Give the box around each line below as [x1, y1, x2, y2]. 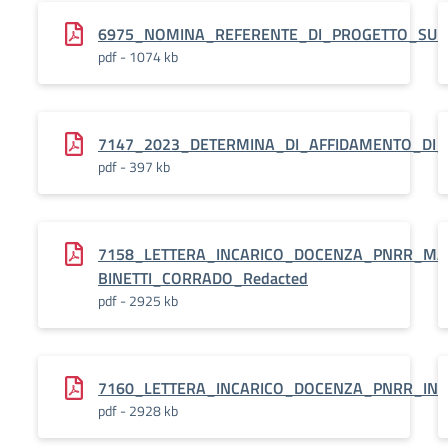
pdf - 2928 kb [98, 400, 178, 421]
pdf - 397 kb [98, 156, 170, 177]
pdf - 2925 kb [98, 290, 178, 311]
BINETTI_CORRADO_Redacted [98, 266, 308, 290]
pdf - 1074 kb [98, 46, 178, 67]
